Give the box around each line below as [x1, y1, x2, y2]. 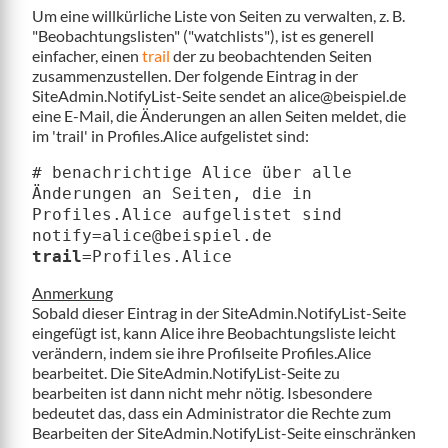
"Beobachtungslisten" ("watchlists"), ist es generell [32, 25, 374, 45]
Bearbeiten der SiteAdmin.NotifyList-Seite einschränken [32, 422, 416, 442]
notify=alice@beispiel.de [32, 225, 272, 245]
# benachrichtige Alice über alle [32, 162, 352, 182]
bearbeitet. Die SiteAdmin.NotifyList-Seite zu [32, 362, 340, 382]
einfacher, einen [32, 45, 142, 65]
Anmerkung [32, 282, 113, 302]
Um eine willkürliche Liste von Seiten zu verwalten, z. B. [32, 5, 405, 25]
